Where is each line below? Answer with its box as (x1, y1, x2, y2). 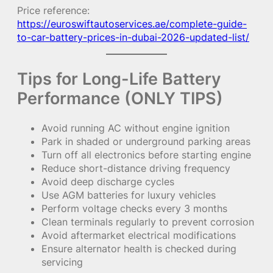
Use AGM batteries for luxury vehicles (41, 189, 216, 202)
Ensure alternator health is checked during (41, 243, 236, 255)
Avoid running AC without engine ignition (41, 122, 230, 135)
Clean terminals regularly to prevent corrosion (41, 216, 254, 229)
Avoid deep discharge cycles (41, 175, 174, 188)
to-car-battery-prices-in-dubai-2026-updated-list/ (17, 30, 249, 43)
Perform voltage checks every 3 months (41, 202, 227, 215)
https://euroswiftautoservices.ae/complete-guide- (17, 17, 247, 30)
